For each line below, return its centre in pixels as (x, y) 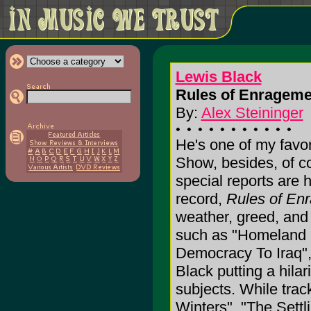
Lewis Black (218, 77)
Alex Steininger (252, 113)
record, (201, 199)
